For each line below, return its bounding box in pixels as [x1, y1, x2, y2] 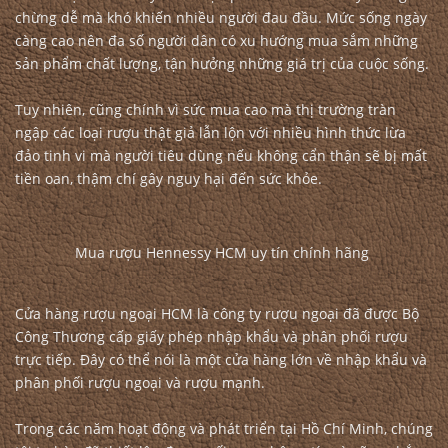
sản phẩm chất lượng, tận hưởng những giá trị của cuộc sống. [15, 54, 433, 73]
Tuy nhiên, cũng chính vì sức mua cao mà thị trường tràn [15, 100, 396, 119]
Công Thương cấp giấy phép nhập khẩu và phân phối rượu [15, 327, 408, 346]
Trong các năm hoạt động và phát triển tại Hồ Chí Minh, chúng [15, 419, 433, 438]
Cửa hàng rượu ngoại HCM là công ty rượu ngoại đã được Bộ [15, 304, 419, 323]
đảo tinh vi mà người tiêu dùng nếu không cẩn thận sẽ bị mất [15, 146, 427, 165]
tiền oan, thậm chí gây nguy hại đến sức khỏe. [15, 169, 326, 188]
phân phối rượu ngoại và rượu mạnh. [15, 373, 269, 392]
